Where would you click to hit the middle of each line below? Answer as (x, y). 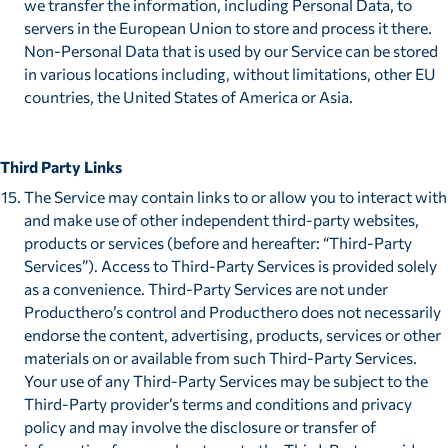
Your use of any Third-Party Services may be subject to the (225, 381)
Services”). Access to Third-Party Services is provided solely (230, 266)
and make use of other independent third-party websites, (221, 220)
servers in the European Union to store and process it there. (227, 27)
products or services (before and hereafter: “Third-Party (217, 243)
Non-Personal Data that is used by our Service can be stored (230, 50)
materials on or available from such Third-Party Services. (220, 358)
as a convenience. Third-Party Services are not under (205, 289)
